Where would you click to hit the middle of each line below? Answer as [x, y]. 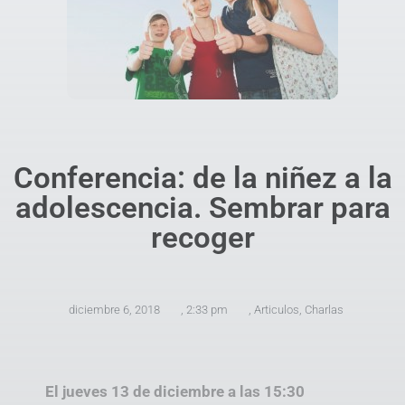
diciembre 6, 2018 [114, 310]
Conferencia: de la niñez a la [202, 178]
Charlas [324, 310]
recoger [202, 238]
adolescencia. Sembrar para [202, 208]
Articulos [277, 310]
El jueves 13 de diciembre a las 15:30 [175, 392]
